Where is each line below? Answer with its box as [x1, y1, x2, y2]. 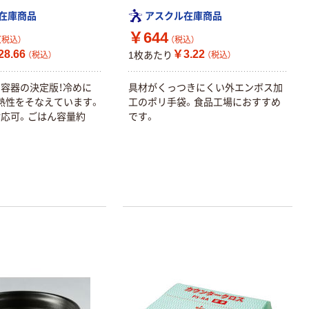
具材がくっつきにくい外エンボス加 [128, 82, 283, 94]
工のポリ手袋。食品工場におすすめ [128, 97, 281, 108]
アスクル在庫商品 [145, 10, 223, 21]
